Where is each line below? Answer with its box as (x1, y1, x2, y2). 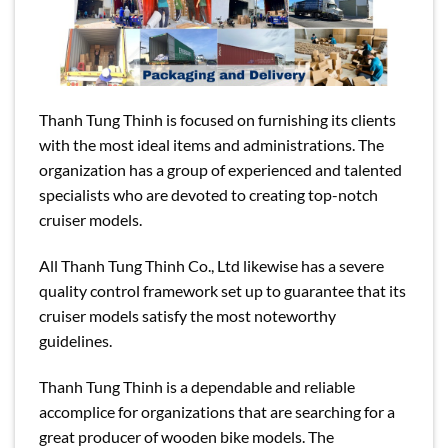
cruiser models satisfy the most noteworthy (39, 305, 336, 325)
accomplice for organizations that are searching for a (39, 401, 395, 421)
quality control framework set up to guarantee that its (39, 280, 406, 300)
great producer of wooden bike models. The (39, 426, 334, 446)
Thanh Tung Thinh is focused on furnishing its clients (39, 109, 396, 129)
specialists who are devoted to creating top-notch (39, 184, 378, 204)
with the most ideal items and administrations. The (39, 134, 384, 154)
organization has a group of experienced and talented (39, 159, 402, 179)
